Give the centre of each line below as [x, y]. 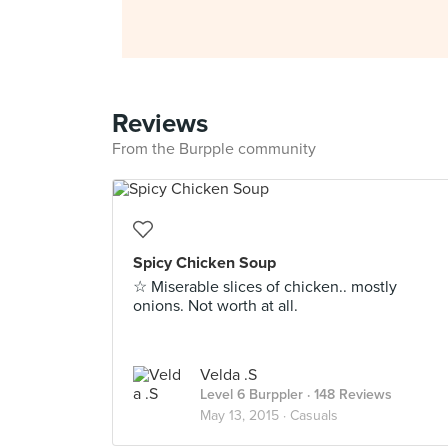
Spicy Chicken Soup [204, 263]
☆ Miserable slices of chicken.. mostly [265, 287]
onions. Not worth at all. [215, 306]
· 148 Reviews [347, 394]
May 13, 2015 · [245, 415]
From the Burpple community [214, 149]
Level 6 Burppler [251, 394]
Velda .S [228, 375]
